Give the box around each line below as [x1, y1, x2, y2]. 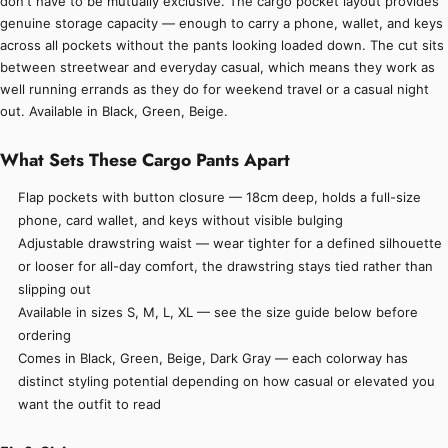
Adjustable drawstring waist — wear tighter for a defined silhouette [18, 235, 443, 252]
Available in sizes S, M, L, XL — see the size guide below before [18, 304, 419, 321]
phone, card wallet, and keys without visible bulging [18, 212, 344, 229]
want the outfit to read [18, 396, 162, 413]
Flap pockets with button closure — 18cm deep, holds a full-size [18, 189, 422, 206]
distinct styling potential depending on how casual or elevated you [18, 373, 436, 390]
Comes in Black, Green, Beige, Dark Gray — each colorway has [18, 350, 409, 367]
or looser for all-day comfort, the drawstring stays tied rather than [18, 258, 434, 275]
